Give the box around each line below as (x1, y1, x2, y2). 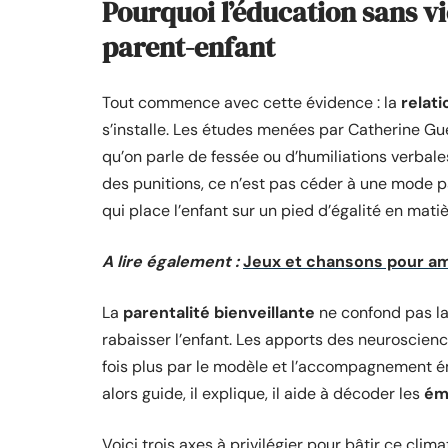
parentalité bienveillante (123, 302, 315, 323)
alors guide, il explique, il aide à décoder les (102, 383, 424, 404)
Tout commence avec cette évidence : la (102, 92, 401, 113)
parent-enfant (102, 28, 275, 66)
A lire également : (102, 251, 239, 272)
